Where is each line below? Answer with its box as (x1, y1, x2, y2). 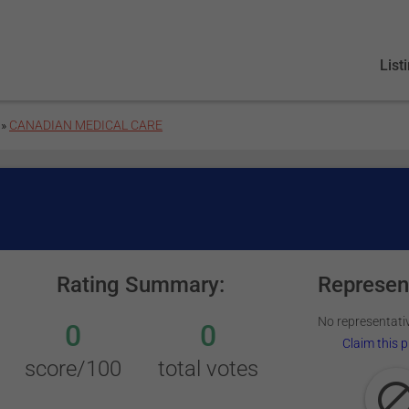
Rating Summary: (56, 272, 225, 298)
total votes (158, 356, 259, 382)
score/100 (24, 356, 121, 382)
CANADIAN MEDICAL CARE (9, 118, 163, 132)
